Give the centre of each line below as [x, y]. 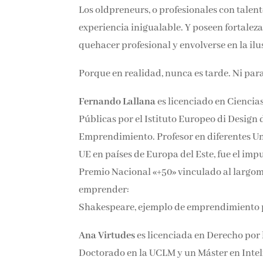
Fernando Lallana [117, 102]
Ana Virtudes [107, 236]
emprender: [104, 190]
